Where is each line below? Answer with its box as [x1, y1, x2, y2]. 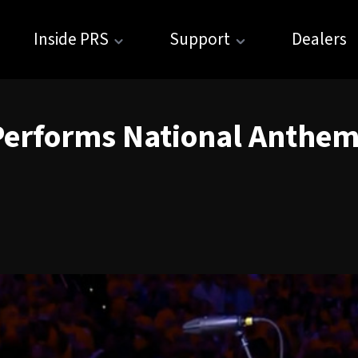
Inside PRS [33, 27, 109, 52]
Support [169, 27, 230, 52]
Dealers [291, 27, 347, 52]
